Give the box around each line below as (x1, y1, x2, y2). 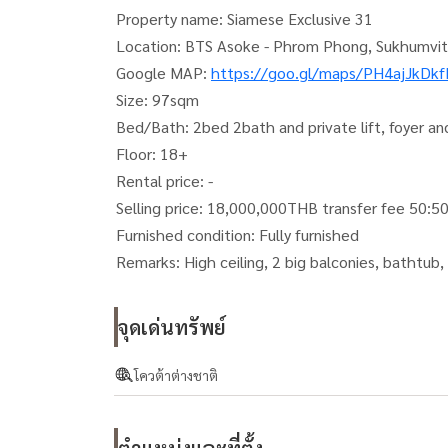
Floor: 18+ (116, 143, 188, 164)
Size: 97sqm (116, 89, 199, 110)
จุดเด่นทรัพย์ (118, 314, 226, 340)
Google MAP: (116, 62, 211, 83)
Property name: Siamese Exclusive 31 (116, 8, 373, 29)
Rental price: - (116, 170, 213, 191)
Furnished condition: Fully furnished (116, 224, 359, 245)
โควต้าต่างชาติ (134, 366, 218, 384)
